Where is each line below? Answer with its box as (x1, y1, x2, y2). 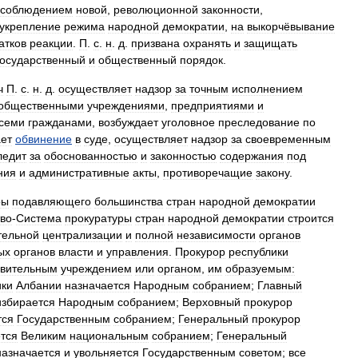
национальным (70, 329, 149, 342)
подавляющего (12, 195, 91, 208)
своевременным (245, 133, 331, 145)
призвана (131, 37, 180, 50)
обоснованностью (44, 149, 137, 162)
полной (135, 229, 173, 241)
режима (64, 20, 105, 33)
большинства (94, 195, 163, 208)
